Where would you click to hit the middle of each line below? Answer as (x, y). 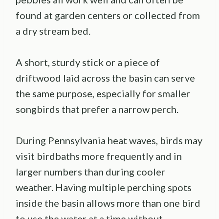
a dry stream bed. (53, 31)
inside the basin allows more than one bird (108, 203)
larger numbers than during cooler (90, 172)
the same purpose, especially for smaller (103, 94)
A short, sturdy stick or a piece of (88, 62)
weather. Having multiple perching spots (104, 187)
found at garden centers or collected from (108, 15)
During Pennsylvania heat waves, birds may (109, 141)
